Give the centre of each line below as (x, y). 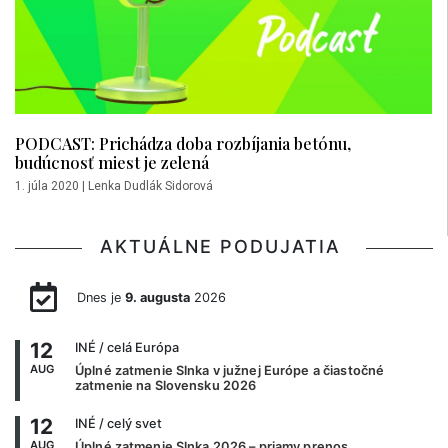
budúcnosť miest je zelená (112, 161)
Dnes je (100, 298)
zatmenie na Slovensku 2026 (166, 385)
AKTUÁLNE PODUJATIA (224, 246)
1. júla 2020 (47, 185)
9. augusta (157, 298)
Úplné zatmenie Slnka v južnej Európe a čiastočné (230, 370)
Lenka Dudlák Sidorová (150, 185)
